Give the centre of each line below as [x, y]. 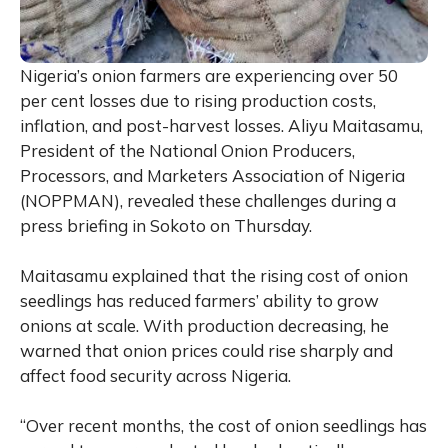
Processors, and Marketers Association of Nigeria [212, 175]
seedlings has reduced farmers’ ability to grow [199, 300]
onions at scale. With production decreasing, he [204, 325]
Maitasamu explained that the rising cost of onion [214, 275]
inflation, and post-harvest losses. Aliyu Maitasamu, [221, 125]
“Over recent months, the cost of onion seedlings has [223, 425]
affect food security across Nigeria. [155, 375]
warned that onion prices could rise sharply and [206, 350]
